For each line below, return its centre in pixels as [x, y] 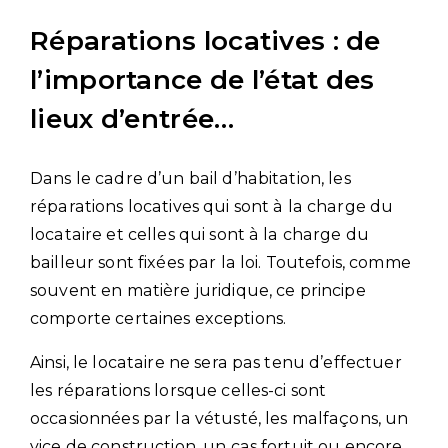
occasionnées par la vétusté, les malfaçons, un [219, 418]
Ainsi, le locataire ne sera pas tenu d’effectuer [216, 362]
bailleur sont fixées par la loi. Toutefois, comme [220, 262]
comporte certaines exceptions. [158, 318]
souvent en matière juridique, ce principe [198, 290]
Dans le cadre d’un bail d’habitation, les [190, 178]
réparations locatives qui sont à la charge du [212, 206]
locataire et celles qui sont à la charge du [200, 234]
